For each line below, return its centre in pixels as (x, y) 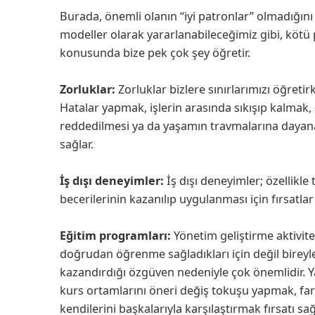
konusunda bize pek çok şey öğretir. (156, 52)
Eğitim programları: (115, 235)
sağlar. (78, 144)
